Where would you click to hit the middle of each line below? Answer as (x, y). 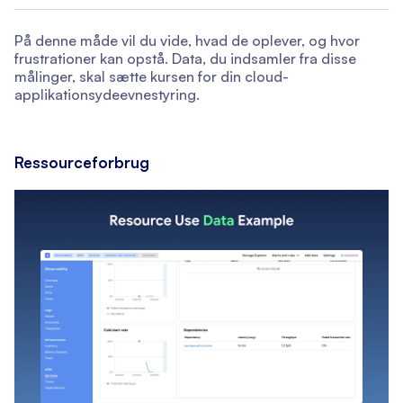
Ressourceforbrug (82, 163)
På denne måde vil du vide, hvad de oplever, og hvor (187, 41)
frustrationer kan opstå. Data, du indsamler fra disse (185, 59)
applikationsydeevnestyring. (107, 95)
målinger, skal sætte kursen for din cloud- (152, 77)
